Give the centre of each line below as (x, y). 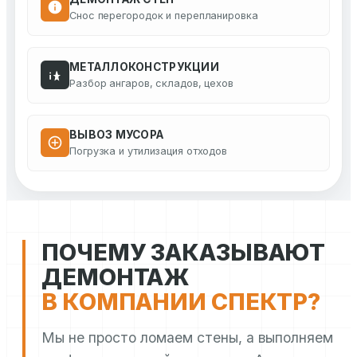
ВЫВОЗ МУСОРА (117, 135)
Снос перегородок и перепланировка (164, 16)
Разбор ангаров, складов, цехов (152, 84)
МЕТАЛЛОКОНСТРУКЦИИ (144, 67)
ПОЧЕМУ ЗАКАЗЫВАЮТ (184, 253)
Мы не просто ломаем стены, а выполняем (187, 338)
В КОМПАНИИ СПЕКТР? (181, 302)
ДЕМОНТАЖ (116, 277)
